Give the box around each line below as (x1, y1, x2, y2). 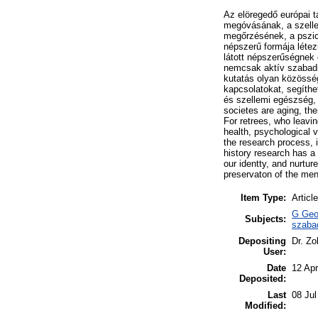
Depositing (238, 235, 286, 246)
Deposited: (239, 273, 286, 284)
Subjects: (245, 213, 286, 224)
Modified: (245, 300, 286, 311)
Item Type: (241, 192, 286, 203)
